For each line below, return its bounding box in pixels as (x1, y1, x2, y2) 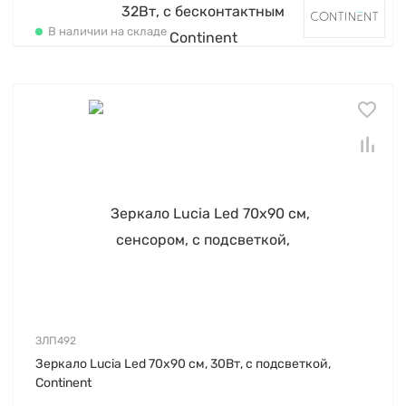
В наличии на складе (48, 24, 167, 38)
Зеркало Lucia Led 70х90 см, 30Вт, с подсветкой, (35, 355, 331, 372)
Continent (35, 374, 92, 391)
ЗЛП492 (35, 333, 76, 347)
